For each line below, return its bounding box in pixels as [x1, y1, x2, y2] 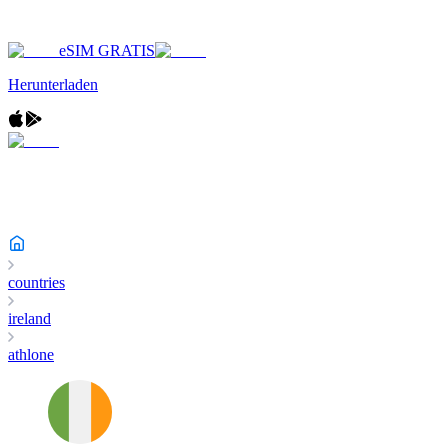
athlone [8, 346, 54, 363]
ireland [8, 310, 51, 327]
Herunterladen [8, 76, 98, 93]
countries [8, 274, 65, 291]
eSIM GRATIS [59, 42, 155, 59]
